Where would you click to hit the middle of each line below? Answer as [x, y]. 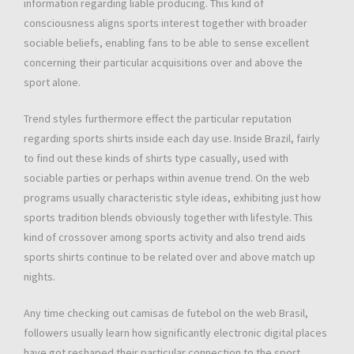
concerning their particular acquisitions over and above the [163, 63]
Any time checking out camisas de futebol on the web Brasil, [166, 313]
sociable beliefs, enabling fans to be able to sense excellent [166, 43]
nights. [40, 277]
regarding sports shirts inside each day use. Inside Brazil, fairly [172, 139]
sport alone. [52, 83]
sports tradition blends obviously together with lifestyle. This [168, 218]
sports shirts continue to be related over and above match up [169, 257]
